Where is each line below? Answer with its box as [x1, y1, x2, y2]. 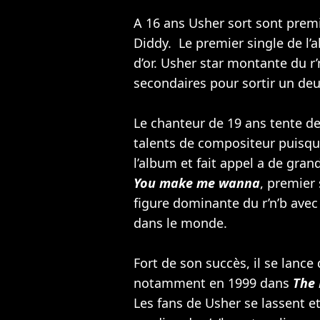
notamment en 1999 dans [134, 274, 293, 291]
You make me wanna [134, 174, 260, 191]
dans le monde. [134, 214, 227, 231]
